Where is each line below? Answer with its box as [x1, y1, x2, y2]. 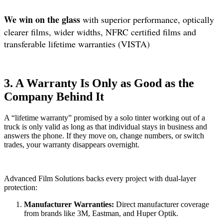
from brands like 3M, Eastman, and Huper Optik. [24, 209, 178, 218]
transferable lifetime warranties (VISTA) [4, 37, 150, 50]
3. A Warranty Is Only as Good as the [4, 76, 194, 90]
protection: [4, 183, 37, 192]
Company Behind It [4, 90, 104, 103]
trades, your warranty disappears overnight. [4, 140, 139, 149]
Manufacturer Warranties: [24, 200, 114, 209]
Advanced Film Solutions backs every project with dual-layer [4, 174, 196, 183]
